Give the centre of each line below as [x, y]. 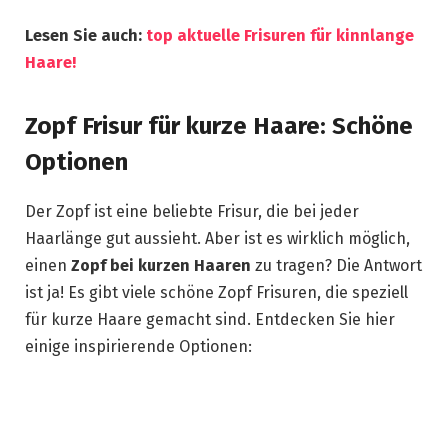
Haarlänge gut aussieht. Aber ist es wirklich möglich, [217, 239]
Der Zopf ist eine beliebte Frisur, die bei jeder [192, 212]
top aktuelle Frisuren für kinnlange [280, 35]
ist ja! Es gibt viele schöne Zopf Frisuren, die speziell [216, 293]
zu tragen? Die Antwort [336, 266]
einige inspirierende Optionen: [138, 347]
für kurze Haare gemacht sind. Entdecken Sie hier [210, 320]
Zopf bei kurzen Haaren [161, 266]
